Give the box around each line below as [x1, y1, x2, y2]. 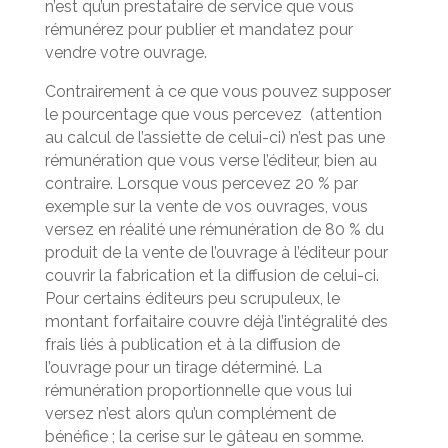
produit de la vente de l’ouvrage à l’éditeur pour [44, 242, 388, 262]
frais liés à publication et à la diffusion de [44, 334, 340, 354]
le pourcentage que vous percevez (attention [44, 104, 382, 124]
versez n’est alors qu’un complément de [44, 403, 336, 423]
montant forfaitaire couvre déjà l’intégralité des [44, 311, 388, 331]
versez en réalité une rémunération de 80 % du [44, 219, 384, 239]
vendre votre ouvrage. [44, 42, 207, 62]
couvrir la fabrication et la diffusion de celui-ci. [44, 265, 379, 285]
